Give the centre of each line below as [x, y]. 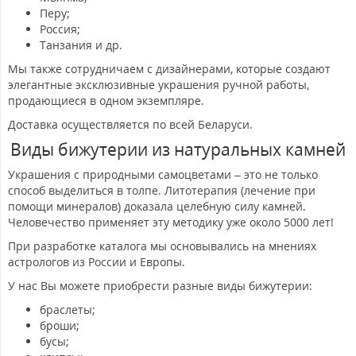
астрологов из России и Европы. [97, 261]
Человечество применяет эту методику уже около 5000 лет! [171, 222]
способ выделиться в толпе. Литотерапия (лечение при [162, 190]
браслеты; [68, 309]
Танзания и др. [81, 44]
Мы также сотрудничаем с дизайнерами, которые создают [169, 68]
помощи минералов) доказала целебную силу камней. [157, 206]
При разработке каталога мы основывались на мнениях [162, 246]
